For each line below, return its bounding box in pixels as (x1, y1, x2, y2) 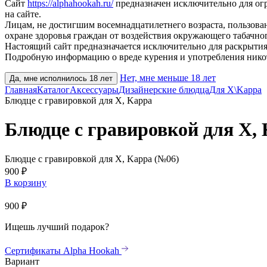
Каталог (37, 84, 70, 95)
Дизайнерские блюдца (119, 84, 209, 95)
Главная (5, 84, 37, 95)
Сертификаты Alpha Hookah (5, 245, 122, 256)
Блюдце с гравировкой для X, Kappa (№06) (5, 153, 179, 164)
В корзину (5, 177, 46, 188)
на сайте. (5, 8, 41, 19)
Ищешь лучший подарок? (5, 221, 109, 232)
